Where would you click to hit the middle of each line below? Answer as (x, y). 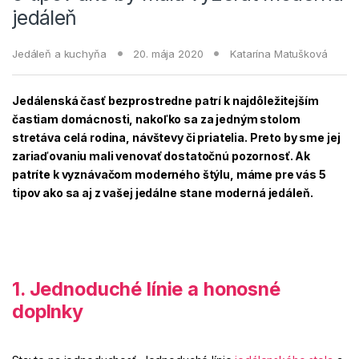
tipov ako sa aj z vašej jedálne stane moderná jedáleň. (163, 192)
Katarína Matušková (279, 53)
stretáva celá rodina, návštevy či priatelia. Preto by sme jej (176, 137)
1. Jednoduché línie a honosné (146, 289)
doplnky (48, 311)
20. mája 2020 (168, 53)
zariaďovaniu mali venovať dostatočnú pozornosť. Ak (161, 155)
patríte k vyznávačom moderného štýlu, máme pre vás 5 (169, 174)
